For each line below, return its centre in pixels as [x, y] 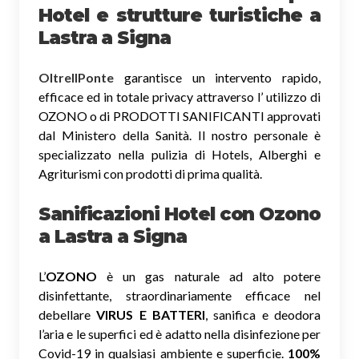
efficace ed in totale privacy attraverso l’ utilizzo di [179, 97]
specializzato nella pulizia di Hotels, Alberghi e [179, 155]
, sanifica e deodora [263, 315]
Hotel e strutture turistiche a [179, 16]
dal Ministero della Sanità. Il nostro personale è [179, 135]
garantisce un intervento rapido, [217, 78]
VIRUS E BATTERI [151, 315]
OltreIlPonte [76, 78]
